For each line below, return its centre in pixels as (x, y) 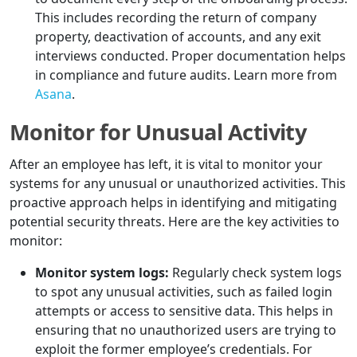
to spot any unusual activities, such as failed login (184, 292)
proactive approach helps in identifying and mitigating (173, 203)
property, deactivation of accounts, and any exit (178, 37)
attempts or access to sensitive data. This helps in (184, 311)
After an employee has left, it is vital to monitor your (166, 165)
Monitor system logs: (102, 273)
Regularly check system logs (255, 273)
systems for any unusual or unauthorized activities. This (178, 184)
